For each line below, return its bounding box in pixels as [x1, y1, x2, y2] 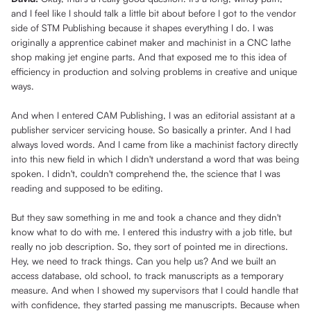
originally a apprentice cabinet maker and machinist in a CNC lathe [11, 36, 291, 49]
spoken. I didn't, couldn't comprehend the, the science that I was [11, 167, 280, 180]
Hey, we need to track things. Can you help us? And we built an [11, 255, 276, 267]
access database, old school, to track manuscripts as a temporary [11, 269, 283, 282]
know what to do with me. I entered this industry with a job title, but [11, 226, 292, 238]
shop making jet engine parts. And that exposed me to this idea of [11, 51, 287, 63]
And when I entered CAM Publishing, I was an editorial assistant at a [11, 109, 295, 121]
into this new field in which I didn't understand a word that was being [11, 153, 299, 165]
